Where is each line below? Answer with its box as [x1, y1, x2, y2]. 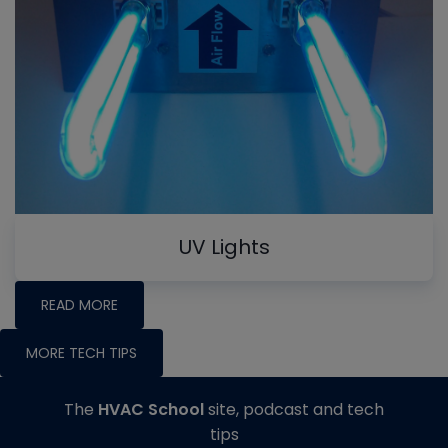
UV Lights [178, 233, 270, 262]
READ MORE [41, 295, 118, 316]
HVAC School [98, 398, 204, 422]
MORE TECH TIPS [26, 343, 137, 364]
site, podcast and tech [204, 398, 384, 422]
